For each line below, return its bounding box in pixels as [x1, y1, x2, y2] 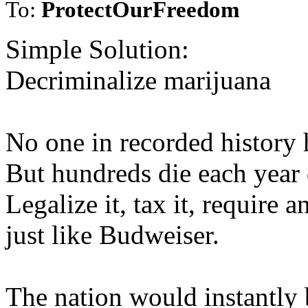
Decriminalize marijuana [5, 65, 271, 95]
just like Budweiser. [5, 220, 219, 250]
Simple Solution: [5, 34, 189, 64]
